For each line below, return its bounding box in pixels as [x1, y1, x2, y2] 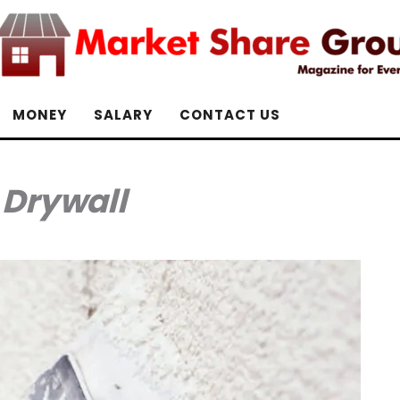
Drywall [2, 179, 127, 224]
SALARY [94, 105, 153, 124]
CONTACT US [179, 105, 280, 124]
